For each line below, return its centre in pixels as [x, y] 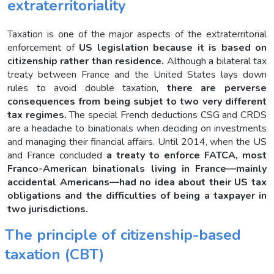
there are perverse [217, 88]
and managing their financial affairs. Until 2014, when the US [137, 142]
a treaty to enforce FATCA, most [187, 155]
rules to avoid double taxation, [87, 88]
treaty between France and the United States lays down [137, 74]
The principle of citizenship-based [123, 235]
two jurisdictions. [49, 209]
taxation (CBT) [54, 254]
